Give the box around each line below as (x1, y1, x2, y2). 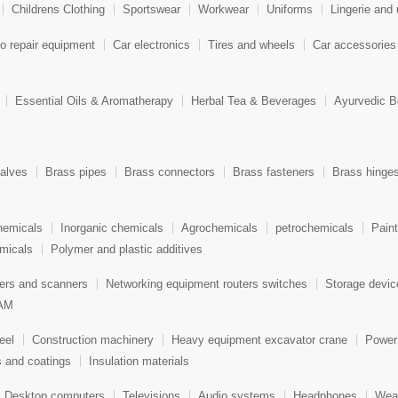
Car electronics (113, 38, 190, 52)
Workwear (198, 3, 249, 17)
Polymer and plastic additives (51, 242, 203, 256)
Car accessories (313, 38, 396, 52)
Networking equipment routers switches (106, 277, 307, 291)
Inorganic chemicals (60, 221, 163, 235)
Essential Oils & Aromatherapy (15, 94, 173, 108)
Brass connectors (124, 165, 215, 179)
